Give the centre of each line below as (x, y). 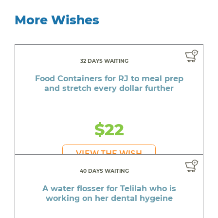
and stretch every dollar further (109, 88)
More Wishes (57, 20)
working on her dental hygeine (109, 199)
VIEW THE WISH (109, 153)
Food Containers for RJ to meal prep (109, 78)
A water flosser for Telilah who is (109, 189)
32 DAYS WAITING (104, 61)
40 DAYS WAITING (104, 171)
